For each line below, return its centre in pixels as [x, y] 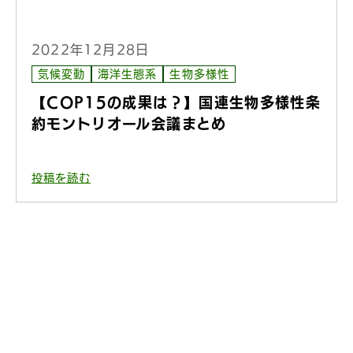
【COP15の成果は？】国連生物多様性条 [176, 102]
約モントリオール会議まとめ [129, 124]
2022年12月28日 [91, 50]
